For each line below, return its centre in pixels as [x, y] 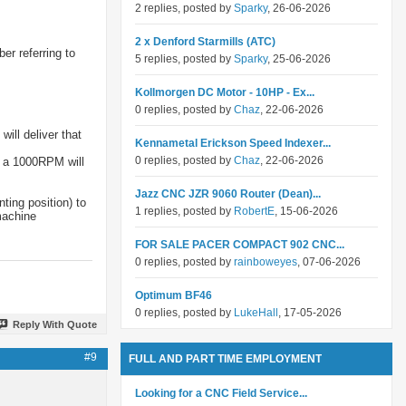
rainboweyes [266, 262]
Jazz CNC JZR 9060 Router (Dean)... [228, 194]
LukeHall [256, 313]
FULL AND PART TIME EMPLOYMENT [225, 359]
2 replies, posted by [184, 8]
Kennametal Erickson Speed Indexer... [233, 143]
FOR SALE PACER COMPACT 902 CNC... [240, 245]
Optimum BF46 [174, 295]
